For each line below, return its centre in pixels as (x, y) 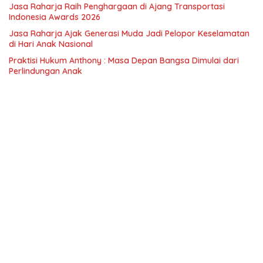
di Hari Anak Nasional (52, 44)
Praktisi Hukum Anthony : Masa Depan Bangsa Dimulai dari (124, 61)
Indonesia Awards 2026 (55, 17)
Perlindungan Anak (45, 71)
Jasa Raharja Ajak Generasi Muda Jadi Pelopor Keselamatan (129, 34)
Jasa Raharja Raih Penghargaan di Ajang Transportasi (117, 7)
